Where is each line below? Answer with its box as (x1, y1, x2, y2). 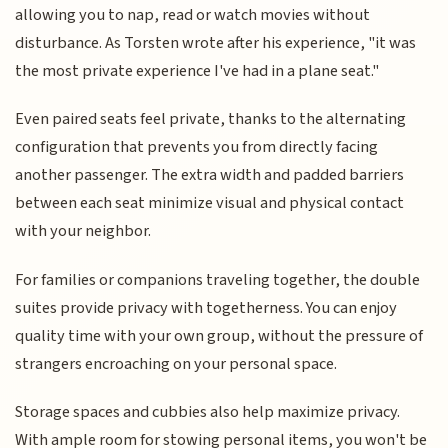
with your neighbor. (15, 219, 152, 244)
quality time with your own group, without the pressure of (15, 323, 424, 348)
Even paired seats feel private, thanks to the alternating (15, 107, 407, 132)
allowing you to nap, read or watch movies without (15, 2, 371, 27)
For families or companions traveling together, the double (15, 267, 421, 292)
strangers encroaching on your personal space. (15, 351, 338, 376)
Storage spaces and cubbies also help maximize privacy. (15, 400, 401, 425)
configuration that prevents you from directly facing (15, 135, 379, 160)
